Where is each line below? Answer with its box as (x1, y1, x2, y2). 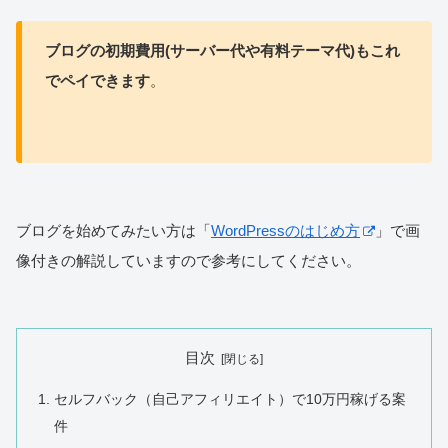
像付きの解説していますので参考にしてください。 (16, 251, 361, 269)
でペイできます (44, 71, 150, 89)
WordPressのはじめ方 (211, 221, 360, 239)
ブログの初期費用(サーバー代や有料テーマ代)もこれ (44, 41, 400, 59)
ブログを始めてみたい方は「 (16, 221, 211, 239)
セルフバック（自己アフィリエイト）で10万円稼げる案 (54, 391, 407, 407)
